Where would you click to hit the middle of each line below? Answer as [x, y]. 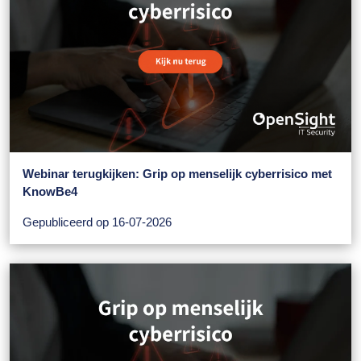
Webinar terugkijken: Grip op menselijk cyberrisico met [177, 174]
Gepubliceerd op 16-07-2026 [97, 222]
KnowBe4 [50, 192]
